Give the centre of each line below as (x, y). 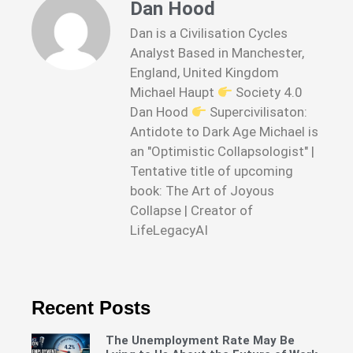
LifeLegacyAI (169, 230)
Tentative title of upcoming (212, 171)
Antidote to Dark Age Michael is (224, 132)
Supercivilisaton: (257, 112)
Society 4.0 (268, 93)
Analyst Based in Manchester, (217, 53)
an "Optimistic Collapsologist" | (222, 152)
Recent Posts (91, 307)
